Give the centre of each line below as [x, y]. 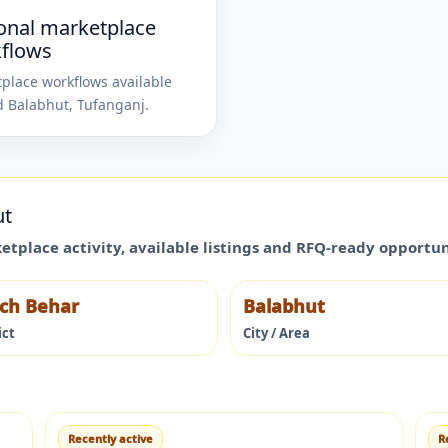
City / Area [276, 332]
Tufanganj [110, 104]
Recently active [110, 438]
